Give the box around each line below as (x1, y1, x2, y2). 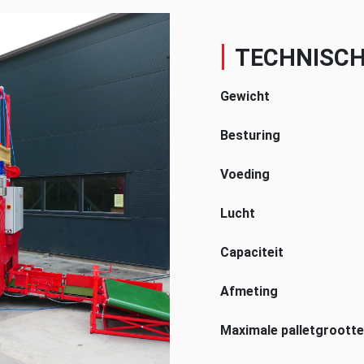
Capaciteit (220, 245, 284, 260)
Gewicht (220, 89, 270, 104)
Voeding (220, 167, 270, 182)
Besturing (220, 128, 280, 143)
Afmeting (220, 284, 278, 299)
